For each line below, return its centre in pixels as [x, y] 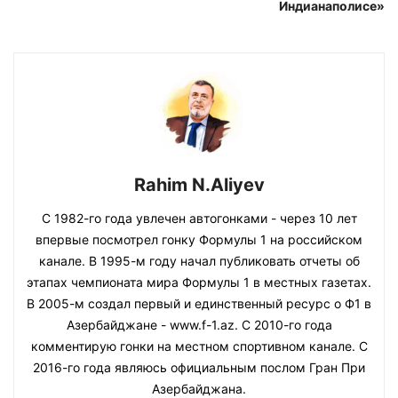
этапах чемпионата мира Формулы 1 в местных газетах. [199, 283]
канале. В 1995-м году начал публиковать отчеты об [199, 261]
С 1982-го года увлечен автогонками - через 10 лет [199, 219]
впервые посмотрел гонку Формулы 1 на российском [199, 240]
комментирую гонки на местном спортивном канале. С [199, 346]
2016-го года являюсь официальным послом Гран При [199, 368]
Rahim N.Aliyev [199, 185]
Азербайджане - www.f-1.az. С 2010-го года [199, 325]
